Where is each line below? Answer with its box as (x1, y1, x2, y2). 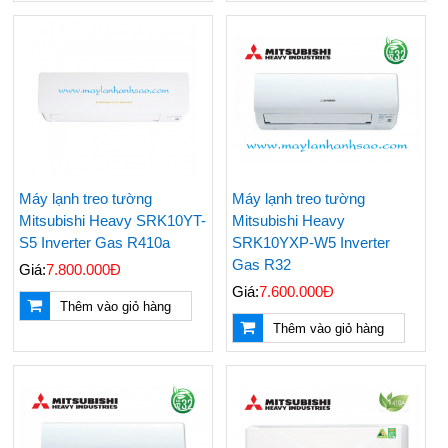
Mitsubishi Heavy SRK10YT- (18, 212, 206, 230)
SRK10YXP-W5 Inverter (231, 234, 390, 252)
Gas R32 (231, 256, 291, 274)
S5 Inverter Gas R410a (18, 234, 170, 252)
